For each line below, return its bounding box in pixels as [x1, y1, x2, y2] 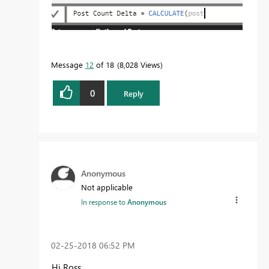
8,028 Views [119, 59, 160, 70]
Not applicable [81, 182, 133, 193]
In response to [81, 197, 127, 207]
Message [51, 59, 85, 70]
